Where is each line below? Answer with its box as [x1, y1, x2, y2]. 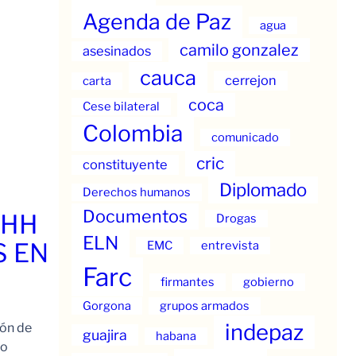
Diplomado [219, 178, 307, 200]
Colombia [83, 119, 183, 147]
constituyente [83, 156, 168, 172]
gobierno [243, 274, 294, 289]
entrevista [201, 238, 259, 253]
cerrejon [225, 72, 277, 88]
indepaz [225, 318, 304, 346]
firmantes [161, 274, 215, 289]
